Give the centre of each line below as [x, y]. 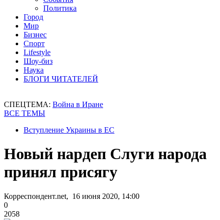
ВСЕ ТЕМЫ [25, 113]
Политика [60, 8]
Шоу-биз [38, 61]
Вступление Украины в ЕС [69, 130]
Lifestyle [37, 52]
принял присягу [61, 172]
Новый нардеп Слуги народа [105, 154]
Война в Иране [78, 104]
